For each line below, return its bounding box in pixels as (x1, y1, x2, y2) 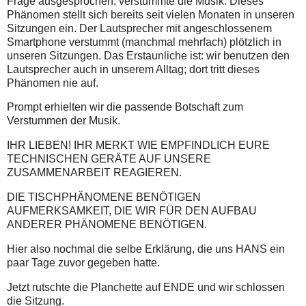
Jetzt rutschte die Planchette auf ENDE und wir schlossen (7, 281, 285, 293)
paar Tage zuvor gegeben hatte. (7, 256, 160, 268)
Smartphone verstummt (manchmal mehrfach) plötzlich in (7, 36, 281, 48)
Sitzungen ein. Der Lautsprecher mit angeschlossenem (7, 22, 272, 34)
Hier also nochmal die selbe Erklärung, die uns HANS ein (7, 242, 285, 255)
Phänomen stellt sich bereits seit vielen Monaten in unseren (7, 8, 294, 20)
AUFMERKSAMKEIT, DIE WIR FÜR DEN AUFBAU (7, 205, 257, 217)
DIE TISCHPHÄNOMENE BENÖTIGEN (7, 191, 201, 204)
